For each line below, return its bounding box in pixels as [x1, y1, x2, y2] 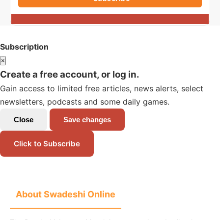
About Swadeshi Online [16, 189, 115, 199]
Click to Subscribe [14, 139, 80, 148]
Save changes [63, 115, 111, 124]
